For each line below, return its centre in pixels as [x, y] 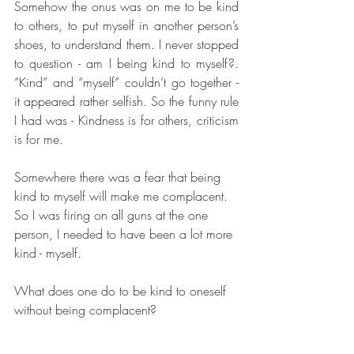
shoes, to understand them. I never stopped [126, 45]
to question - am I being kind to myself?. [126, 64]
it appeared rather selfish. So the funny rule [126, 102]
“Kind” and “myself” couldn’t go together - [126, 83]
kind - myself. [48, 253]
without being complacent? [85, 310]
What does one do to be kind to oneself [122, 291]
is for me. [41, 139]
